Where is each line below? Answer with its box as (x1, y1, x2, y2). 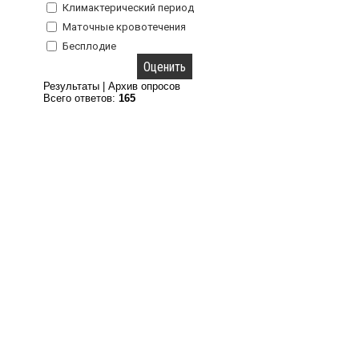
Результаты (43, 80, 100, 92)
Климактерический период (63, 2, 195, 14)
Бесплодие (63, 40, 117, 52)
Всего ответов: (43, 92, 119, 104)
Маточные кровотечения (63, 21, 187, 33)
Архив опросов (108, 80, 181, 92)
